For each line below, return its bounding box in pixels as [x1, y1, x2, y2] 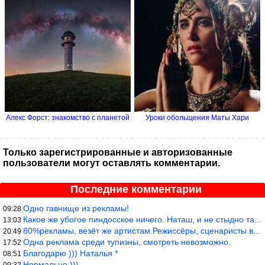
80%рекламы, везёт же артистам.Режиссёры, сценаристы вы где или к [23, 225, 253, 235]
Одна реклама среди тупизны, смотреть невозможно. [23, 237, 231, 247]
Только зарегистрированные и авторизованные [3, 147, 232, 157]
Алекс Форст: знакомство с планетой [6, 113, 130, 122]
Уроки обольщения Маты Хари [146, 113, 249, 122]
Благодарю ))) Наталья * [23, 248, 118, 258]
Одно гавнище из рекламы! [23, 203, 129, 213]
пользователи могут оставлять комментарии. [3, 157, 220, 168]
